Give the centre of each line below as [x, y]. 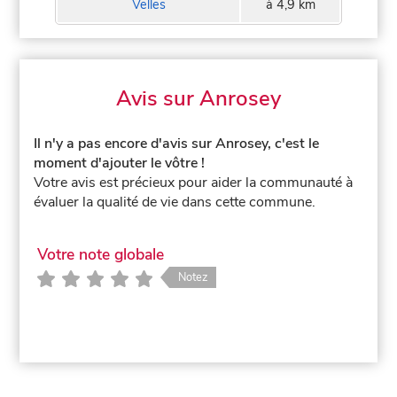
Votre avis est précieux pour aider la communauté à [194, 183]
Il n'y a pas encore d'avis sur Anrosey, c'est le [177, 144]
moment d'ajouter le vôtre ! [120, 163]
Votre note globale [100, 254]
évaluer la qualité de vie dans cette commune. [175, 202]
